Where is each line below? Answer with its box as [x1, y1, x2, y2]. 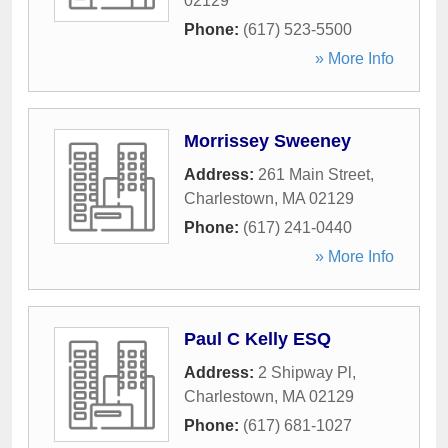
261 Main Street [258, 166, 370, 183]
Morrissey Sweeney [184, 131, 351, 151]
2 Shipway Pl [258, 364, 352, 381]
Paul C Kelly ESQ [184, 329, 331, 349]
